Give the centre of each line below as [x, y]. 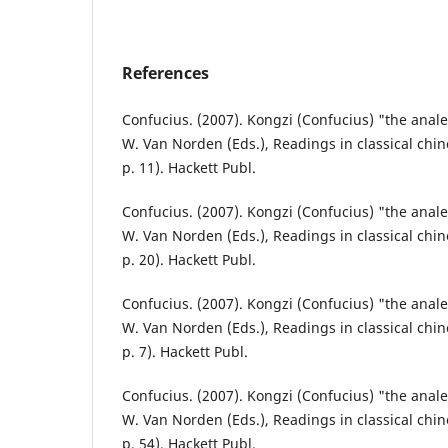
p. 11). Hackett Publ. [189, 167]
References [165, 72]
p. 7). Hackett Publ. [185, 351]
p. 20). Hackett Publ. [189, 259]
